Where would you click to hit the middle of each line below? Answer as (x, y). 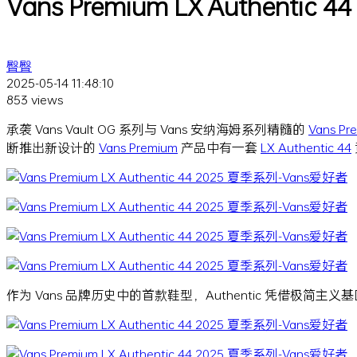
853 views (35, 99)
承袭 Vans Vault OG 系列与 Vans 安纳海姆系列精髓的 (157, 128)
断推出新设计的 (53, 147)
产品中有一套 (219, 147)
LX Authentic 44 (306, 147)
